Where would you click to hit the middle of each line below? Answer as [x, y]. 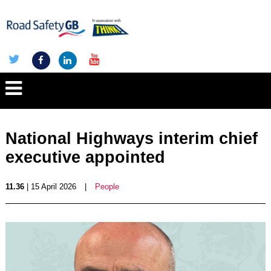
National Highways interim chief [131, 139]
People [107, 187]
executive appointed [85, 157]
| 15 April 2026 [50, 187]
